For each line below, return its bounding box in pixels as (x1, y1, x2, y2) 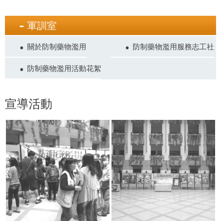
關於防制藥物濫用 (27, 41, 86, 51)
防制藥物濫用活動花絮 (27, 63, 101, 73)
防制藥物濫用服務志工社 (133, 41, 214, 51)
